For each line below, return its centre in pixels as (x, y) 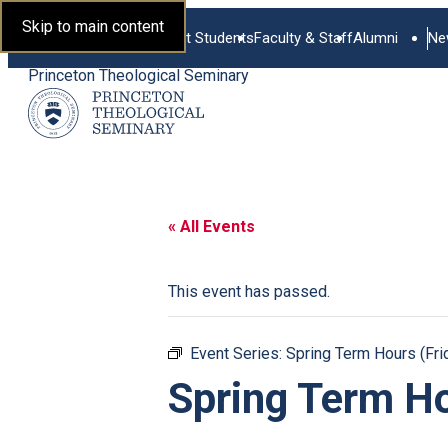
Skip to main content (93, 26)
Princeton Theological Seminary (138, 75)
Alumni (376, 37)
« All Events (211, 226)
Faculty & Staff (304, 37)
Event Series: (238, 353)
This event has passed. (249, 291)
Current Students (198, 37)
